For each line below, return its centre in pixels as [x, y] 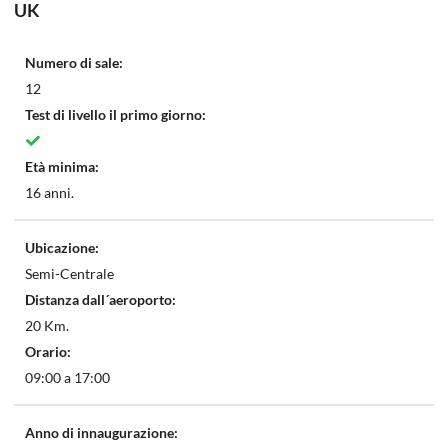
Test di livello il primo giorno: [115, 115]
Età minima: [61, 167]
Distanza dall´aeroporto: [100, 300]
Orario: [47, 352]
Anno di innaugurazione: [101, 433]
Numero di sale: [73, 63]
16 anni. [49, 193]
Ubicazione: [61, 248]
